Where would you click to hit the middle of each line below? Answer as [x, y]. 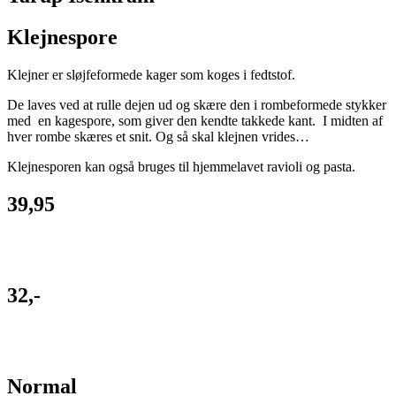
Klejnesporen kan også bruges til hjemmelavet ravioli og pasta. [181, 167]
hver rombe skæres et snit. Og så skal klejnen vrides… [158, 137]
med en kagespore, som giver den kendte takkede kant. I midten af [195, 121]
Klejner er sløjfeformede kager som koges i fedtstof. [151, 75]
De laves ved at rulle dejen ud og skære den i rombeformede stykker [197, 105]
